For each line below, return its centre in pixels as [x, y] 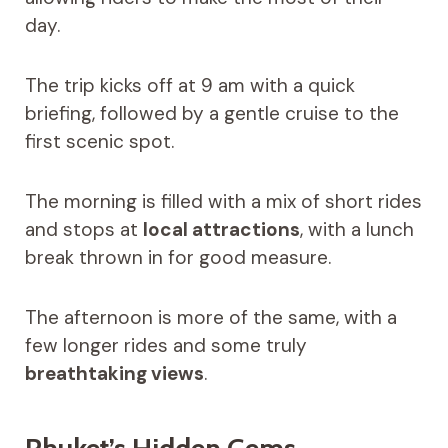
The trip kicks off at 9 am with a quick [189, 86]
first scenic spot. [99, 142]
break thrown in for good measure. [177, 258]
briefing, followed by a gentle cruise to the [211, 114]
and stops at [83, 230]
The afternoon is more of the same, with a [210, 318]
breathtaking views [114, 374]
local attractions [221, 230]
